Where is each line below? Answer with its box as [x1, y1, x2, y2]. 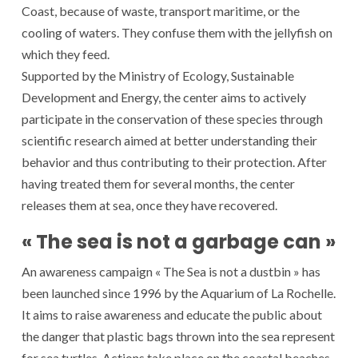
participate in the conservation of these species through [22, 110, 323, 126]
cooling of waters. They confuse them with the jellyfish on [22, 24, 332, 40]
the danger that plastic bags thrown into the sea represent [22, 328, 335, 344]
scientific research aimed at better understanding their [22, 132, 317, 148]
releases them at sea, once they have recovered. [22, 197, 277, 213]
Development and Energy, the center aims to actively [22, 89, 306, 105]
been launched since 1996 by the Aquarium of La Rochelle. [22, 284, 336, 300]
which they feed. [22, 46, 109, 62]
